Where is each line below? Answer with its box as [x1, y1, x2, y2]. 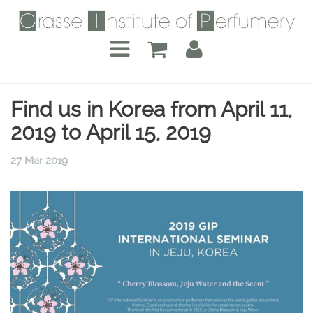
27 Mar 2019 [10, 154, 68, 167]
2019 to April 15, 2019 [10, 120, 211, 145]
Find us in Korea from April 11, [10, 97, 292, 122]
